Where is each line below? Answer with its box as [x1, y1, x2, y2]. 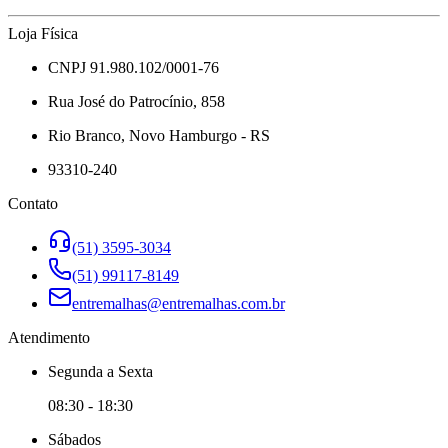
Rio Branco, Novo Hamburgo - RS [48, 127, 270, 145]
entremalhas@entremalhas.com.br [72, 295, 285, 313]
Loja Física [8, 25, 78, 43]
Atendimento [8, 329, 90, 347]
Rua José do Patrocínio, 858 [48, 93, 225, 111]
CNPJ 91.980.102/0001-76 [48, 59, 219, 77]
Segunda [48, 363, 103, 381]
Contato [8, 195, 58, 213]
